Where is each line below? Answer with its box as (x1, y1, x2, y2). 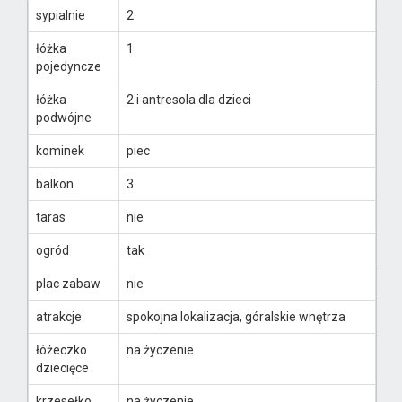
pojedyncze (36, 59, 101, 74)
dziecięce (36, 361, 89, 376)
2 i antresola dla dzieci (127, 92, 251, 108)
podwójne (36, 110, 92, 126)
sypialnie (36, 8, 85, 23)
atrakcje (36, 310, 82, 325)
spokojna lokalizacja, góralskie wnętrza (127, 310, 345, 325)
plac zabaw (36, 276, 100, 292)
